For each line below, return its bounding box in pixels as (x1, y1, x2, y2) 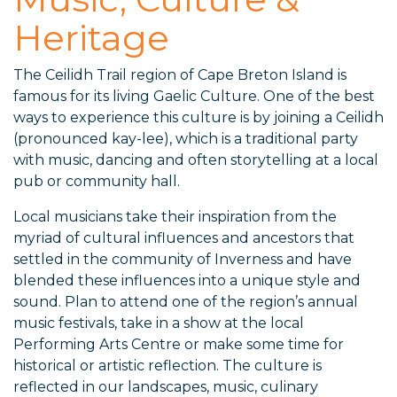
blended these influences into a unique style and (13, 272, 361, 290)
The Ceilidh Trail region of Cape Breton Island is (13, 66, 346, 84)
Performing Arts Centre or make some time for (13, 336, 344, 354)
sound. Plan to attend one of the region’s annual (13, 293, 358, 311)
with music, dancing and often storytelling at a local (13, 152, 378, 169)
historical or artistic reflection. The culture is (13, 357, 322, 375)
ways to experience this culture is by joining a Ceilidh (13, 109, 384, 127)
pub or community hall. (13, 173, 180, 191)
